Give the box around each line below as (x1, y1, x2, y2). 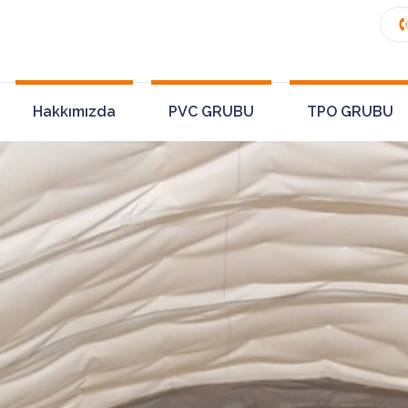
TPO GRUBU (306, 103, 393, 120)
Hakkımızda (32, 103, 116, 120)
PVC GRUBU (168, 103, 254, 120)
